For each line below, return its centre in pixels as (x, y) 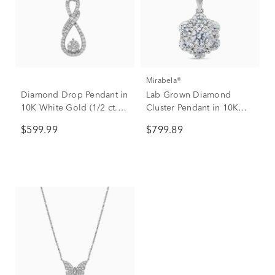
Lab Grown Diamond (189, 95)
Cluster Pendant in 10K (192, 108)
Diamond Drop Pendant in (75, 95)
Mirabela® (167, 81)
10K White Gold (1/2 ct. (69, 108)
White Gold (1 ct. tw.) (189, 121)
